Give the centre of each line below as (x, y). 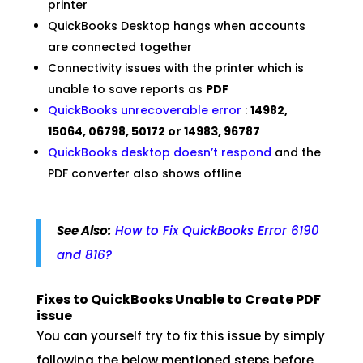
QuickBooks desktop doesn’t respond (159, 153)
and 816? (84, 255)
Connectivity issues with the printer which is (175, 68)
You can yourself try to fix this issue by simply (180, 336)
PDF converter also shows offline (144, 174)
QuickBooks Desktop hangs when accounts (176, 26)
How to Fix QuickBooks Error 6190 (217, 231)
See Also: (83, 231)
